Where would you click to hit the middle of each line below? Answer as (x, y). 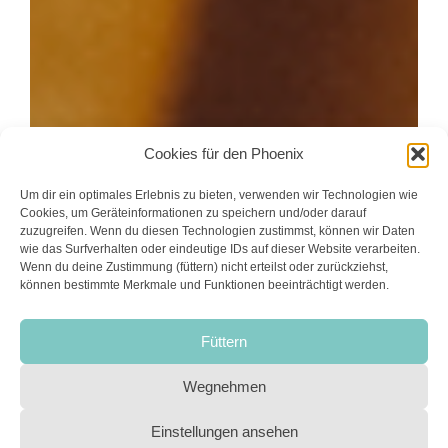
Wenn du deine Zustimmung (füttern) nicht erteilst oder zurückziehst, (204, 267)
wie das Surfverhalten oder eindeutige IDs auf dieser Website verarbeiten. (220, 249)
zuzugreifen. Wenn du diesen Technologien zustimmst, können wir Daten (217, 231)
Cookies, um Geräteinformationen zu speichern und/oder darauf (193, 213)
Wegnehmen (224, 386)
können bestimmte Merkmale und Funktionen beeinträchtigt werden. (204, 285)
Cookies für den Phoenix (224, 153)
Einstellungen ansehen (224, 431)
